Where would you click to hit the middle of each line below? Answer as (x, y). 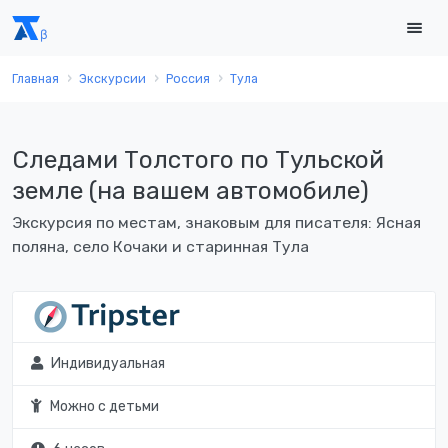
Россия (188, 79)
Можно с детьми (104, 407)
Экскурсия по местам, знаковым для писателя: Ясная (216, 223)
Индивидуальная (107, 364)
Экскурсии (112, 79)
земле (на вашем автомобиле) (190, 190)
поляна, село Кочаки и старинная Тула (160, 247)
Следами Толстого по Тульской (198, 159)
